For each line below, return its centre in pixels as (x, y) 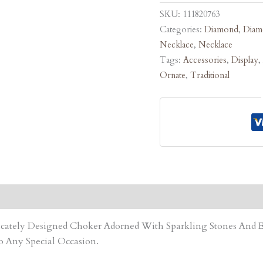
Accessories (205, 60)
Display (245, 60)
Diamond (221, 30)
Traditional (210, 76)
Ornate (173, 76)
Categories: (182, 30)
